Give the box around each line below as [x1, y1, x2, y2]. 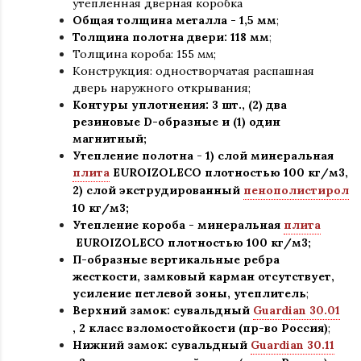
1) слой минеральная [205, 148, 334, 163]
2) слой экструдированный [73, 183, 243, 197]
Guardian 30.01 [253, 303, 340, 317]
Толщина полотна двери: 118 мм [73, 30, 269, 44]
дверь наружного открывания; [73, 81, 251, 95]
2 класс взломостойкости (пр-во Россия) [79, 321, 328, 335]
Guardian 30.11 [251, 338, 334, 352]
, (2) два [242, 98, 287, 112]
